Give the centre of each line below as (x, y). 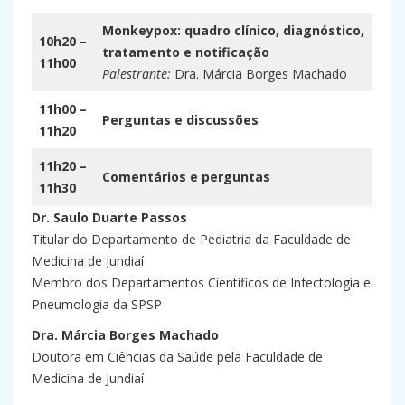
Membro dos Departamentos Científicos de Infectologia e (201, 282)
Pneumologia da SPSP (97, 304)
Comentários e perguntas (186, 176)
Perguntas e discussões (180, 119)
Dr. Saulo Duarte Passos (109, 217)
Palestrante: (137, 73)
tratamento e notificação (186, 52)
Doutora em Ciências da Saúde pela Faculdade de (177, 356)
